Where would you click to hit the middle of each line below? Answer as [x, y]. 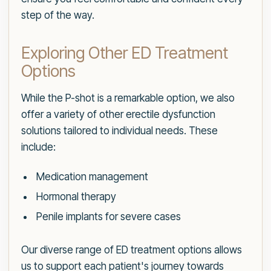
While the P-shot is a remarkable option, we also [128, 98]
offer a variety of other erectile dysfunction [118, 115]
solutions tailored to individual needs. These [119, 131]
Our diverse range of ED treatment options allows [132, 250]
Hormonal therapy [76, 197]
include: [38, 147]
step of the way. [58, 15]
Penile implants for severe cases [108, 217]
